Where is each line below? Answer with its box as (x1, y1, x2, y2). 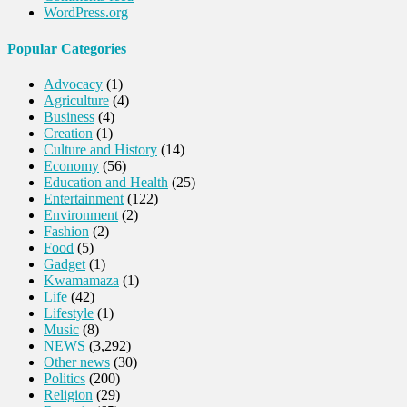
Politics (44, 370, 85, 386)
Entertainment (44, 190, 124, 206)
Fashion (44, 223, 89, 239)
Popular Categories (7, 40, 126, 56)
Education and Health (44, 174, 168, 190)
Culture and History (44, 141, 157, 157)
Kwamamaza (44, 272, 119, 288)
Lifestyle (44, 304, 94, 321)
